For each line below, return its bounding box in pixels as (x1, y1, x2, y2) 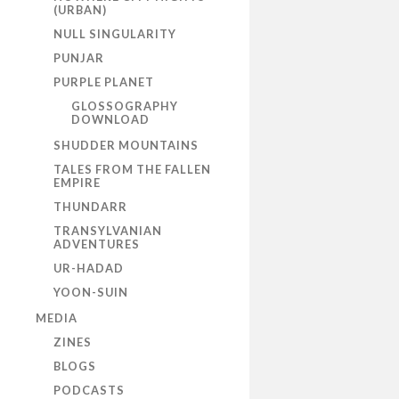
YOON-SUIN (53, 285, 128, 300)
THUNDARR (53, 199, 127, 215)
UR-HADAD (53, 261, 124, 276)
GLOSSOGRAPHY (71, 99, 178, 114)
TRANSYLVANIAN (53, 224, 162, 239)
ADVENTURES (53, 237, 140, 252)
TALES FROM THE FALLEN (53, 162, 211, 177)
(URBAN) (53, 3, 107, 18)
